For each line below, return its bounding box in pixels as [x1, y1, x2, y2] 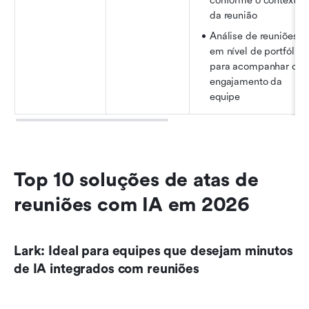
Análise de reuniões [210, 30, 298, 42]
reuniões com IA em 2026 [14, 193, 250, 216]
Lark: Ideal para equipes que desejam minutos [14, 243, 293, 259]
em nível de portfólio [210, 45, 303, 57]
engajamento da [210, 75, 283, 88]
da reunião [210, 9, 257, 21]
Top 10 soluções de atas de [14, 168, 259, 191]
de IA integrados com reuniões [14, 261, 199, 277]
